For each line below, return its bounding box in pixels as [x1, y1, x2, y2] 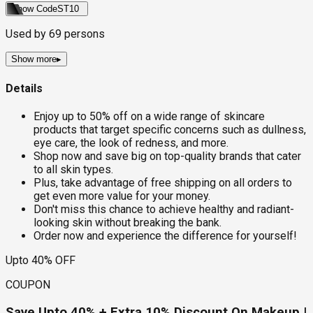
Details [6, 81, 43, 95]
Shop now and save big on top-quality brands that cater [34, 149, 301, 163]
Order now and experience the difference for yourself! [34, 228, 297, 242]
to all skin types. [34, 162, 113, 176]
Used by [6, 27, 49, 41]
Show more [11, 54, 57, 65]
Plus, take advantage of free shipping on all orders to [34, 175, 292, 189]
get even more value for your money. [34, 189, 210, 203]
